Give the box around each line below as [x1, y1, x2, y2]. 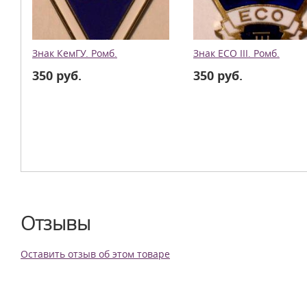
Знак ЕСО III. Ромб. [193, 47, 280, 60]
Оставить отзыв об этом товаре [21, 248, 170, 260]
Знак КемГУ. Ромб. [32, 47, 117, 60]
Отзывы [21, 210, 90, 236]
